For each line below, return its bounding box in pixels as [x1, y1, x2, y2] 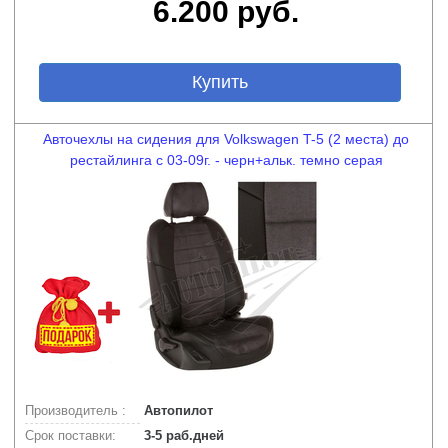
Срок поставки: [25, 428, 116, 443]
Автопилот [140, 403, 213, 418]
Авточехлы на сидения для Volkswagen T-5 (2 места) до [43, 131, 409, 147]
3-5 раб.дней [140, 428, 224, 443]
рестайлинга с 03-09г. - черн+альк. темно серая [69, 152, 383, 168]
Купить [161, 72, 278, 92]
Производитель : [25, 403, 126, 418]
